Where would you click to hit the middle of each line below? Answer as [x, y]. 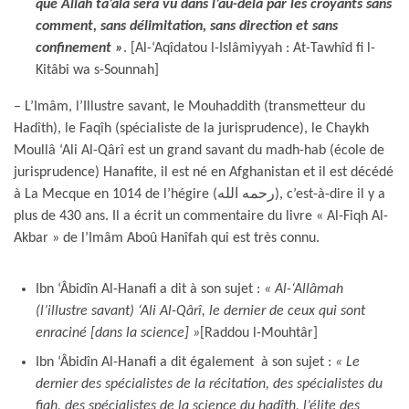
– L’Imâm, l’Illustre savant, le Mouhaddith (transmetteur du [189, 106]
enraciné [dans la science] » [118, 333]
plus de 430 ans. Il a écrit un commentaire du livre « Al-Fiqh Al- [201, 216]
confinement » [79, 48]
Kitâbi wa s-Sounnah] [97, 70]
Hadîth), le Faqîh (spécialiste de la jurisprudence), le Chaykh [191, 128]
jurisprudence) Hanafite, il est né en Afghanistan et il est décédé [204, 172]
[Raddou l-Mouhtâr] [259, 333]
